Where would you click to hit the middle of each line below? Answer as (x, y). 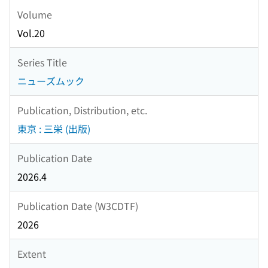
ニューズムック (51, 81)
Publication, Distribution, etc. (82, 110)
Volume (35, 14)
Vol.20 (31, 33)
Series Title (42, 62)
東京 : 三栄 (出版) (54, 129)
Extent (32, 253)
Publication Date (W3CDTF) (78, 205)
